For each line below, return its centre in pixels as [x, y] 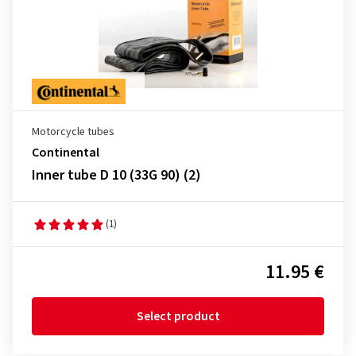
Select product [178, 316]
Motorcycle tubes [73, 132]
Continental [66, 153]
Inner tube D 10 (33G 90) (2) [116, 175]
